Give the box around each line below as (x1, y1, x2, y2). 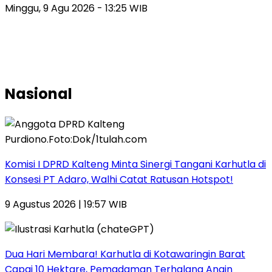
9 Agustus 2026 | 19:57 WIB (5, 197, 127, 211)
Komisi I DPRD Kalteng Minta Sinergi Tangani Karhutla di (5, 157, 266, 171)
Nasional (5, 83, 72, 104)
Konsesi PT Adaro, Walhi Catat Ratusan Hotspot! (5, 172, 233, 186)
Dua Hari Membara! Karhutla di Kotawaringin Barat (5, 246, 245, 261)
